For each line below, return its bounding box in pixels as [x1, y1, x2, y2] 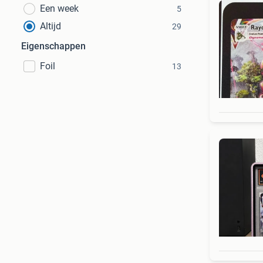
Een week [40, 3, 79, 14]
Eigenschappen [21, 41, 86, 52]
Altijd [40, 21, 61, 32]
